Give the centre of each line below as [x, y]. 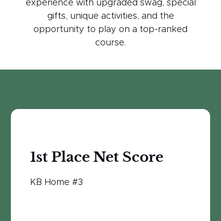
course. [110, 43]
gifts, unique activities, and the [110, 17]
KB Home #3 [56, 183]
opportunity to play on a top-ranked [110, 30]
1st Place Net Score [96, 157]
